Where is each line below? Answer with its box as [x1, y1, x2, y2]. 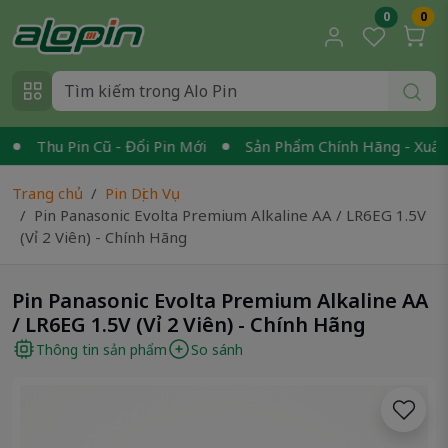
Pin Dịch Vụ [105, 183, 180, 203]
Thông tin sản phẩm [36, 339, 167, 359]
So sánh [191, 339, 243, 359]
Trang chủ [12, 183, 83, 203]
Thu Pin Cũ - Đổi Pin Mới [12, 136, 183, 156]
